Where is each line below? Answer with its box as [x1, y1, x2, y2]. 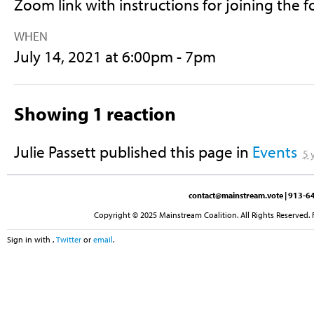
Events [252, 141, 297, 162]
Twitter [56, 234, 81, 245]
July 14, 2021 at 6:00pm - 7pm [13, 46, 216, 67]
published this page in [95, 141, 252, 162]
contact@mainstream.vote [189, 189, 283, 200]
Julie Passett [13, 141, 96, 162]
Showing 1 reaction [13, 101, 176, 126]
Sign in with [7, 234, 53, 245]
